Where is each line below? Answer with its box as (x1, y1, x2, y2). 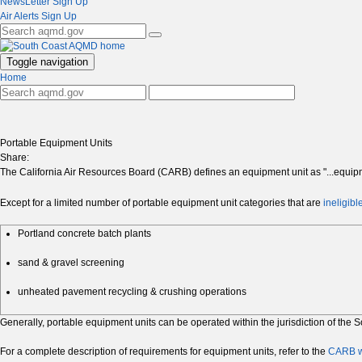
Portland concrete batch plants (18, 228, 151, 240)
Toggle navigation (6, 56, 88, 69)
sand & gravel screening (18, 257, 124, 269)
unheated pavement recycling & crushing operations (18, 286, 246, 298)
